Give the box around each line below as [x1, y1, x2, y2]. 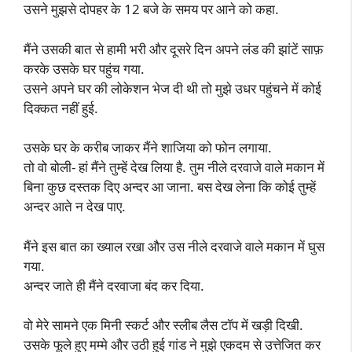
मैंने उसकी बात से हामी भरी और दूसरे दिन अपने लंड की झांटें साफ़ [24, 39, 323, 58]
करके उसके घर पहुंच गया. [24, 59, 145, 78]
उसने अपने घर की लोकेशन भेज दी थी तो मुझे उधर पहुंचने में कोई [24, 79, 321, 97]
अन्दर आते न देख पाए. [24, 197, 126, 215]
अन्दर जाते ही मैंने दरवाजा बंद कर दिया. [24, 276, 204, 295]
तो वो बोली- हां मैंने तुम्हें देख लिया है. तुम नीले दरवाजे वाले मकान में [24, 158, 324, 176]
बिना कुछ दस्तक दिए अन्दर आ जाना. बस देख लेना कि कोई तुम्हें [24, 178, 316, 196]
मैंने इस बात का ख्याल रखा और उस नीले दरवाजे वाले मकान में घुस [24, 236, 324, 255]
